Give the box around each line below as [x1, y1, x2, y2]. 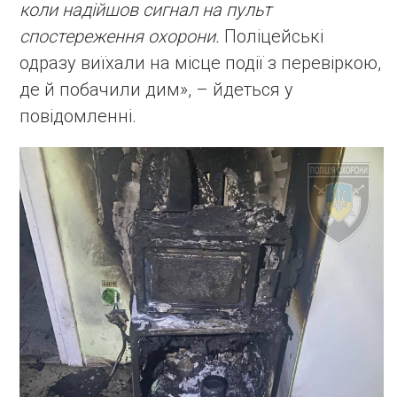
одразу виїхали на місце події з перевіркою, [19, 52, 381, 74]
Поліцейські [224, 26, 323, 48]
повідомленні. [19, 105, 136, 128]
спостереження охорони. [19, 26, 224, 48]
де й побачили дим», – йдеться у [19, 79, 293, 101]
